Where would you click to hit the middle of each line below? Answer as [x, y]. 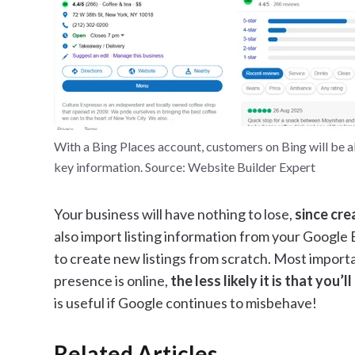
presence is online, [112, 281]
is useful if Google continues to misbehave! [185, 303]
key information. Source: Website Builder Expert [185, 167]
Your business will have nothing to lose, [173, 214]
